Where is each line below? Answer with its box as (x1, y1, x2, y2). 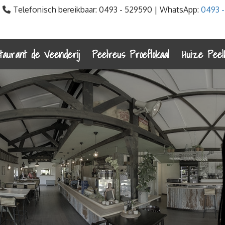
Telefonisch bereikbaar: (13, 5, 97, 15)
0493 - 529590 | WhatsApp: (97, 5, 201, 15)
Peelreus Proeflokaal (92, 46, 170, 63)
